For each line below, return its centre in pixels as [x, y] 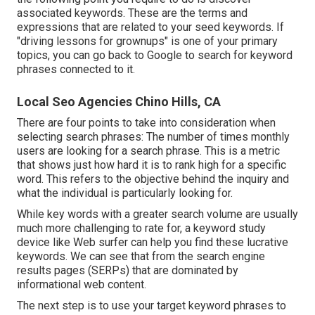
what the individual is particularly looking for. [125, 193]
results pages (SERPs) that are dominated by [128, 271]
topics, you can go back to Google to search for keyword [155, 56]
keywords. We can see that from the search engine [141, 257]
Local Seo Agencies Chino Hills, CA [119, 102]
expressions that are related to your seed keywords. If [150, 27]
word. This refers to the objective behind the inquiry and [153, 179]
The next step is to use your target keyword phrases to [152, 306]
